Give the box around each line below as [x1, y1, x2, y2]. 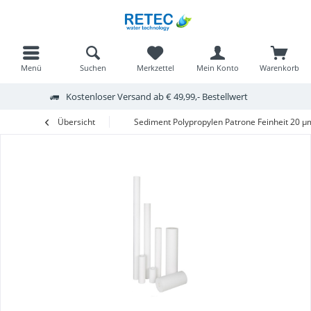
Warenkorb [260, 62, 300, 73]
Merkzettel [136, 62, 174, 73]
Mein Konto [196, 62, 239, 73]
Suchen [80, 62, 107, 73]
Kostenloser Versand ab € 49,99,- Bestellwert [65, 90, 248, 103]
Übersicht [58, 116, 95, 128]
